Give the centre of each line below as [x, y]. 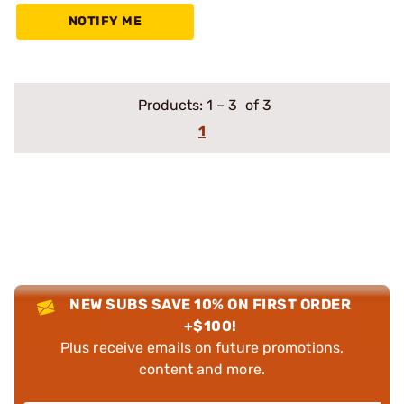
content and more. [202, 369]
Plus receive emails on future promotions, [202, 348]
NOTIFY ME [105, 21]
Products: [172, 105]
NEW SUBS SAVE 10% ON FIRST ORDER [211, 304]
